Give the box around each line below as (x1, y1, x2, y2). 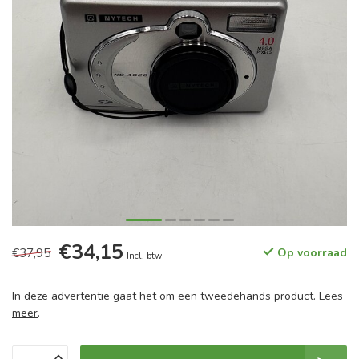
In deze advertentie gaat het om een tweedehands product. (12, 288, 319, 305)
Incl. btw (127, 250, 162, 263)
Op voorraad (274, 245, 347, 261)
